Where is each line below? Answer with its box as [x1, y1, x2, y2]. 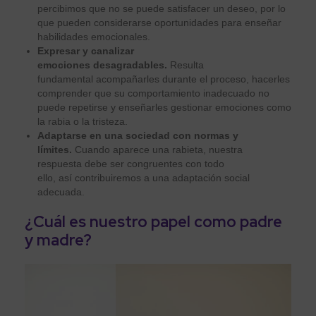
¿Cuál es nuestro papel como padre [25, 211, 282, 232]
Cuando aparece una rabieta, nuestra [72, 143, 243, 155]
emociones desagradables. [37, 59, 167, 71]
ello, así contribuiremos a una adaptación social [37, 171, 250, 183]
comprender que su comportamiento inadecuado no [37, 87, 269, 99]
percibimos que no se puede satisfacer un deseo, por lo [37, 2, 286, 14]
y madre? [25, 229, 92, 250]
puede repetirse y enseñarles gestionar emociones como [37, 101, 291, 113]
